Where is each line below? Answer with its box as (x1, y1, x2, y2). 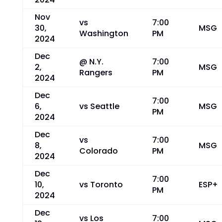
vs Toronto (79, 179, 123, 190)
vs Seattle (79, 101, 119, 112)
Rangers (79, 67, 112, 78)
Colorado (79, 145, 118, 157)
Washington (79, 28, 128, 39)
